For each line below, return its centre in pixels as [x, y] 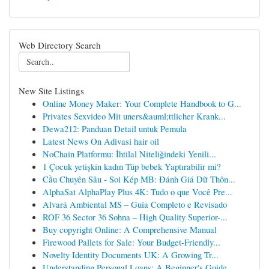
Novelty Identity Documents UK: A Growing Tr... [131, 255]
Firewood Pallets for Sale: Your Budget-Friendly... [131, 242]
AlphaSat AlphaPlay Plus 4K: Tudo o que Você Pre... [138, 192]
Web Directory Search [60, 45]
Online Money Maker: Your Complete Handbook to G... [142, 103]
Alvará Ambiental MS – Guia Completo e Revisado [135, 204]
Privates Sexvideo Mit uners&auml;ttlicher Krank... [134, 116]
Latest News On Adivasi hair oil [101, 141]
